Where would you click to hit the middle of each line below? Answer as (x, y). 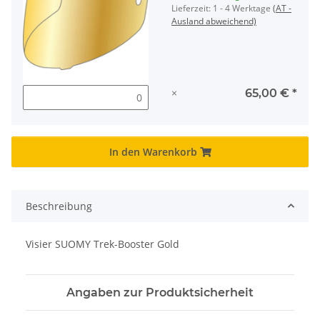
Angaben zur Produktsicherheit (160, 292)
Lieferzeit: (192, 8)
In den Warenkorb (154, 151)
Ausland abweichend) (214, 21)
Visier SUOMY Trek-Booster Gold (102, 244)
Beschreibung (59, 206)
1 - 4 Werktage (243, 8)
